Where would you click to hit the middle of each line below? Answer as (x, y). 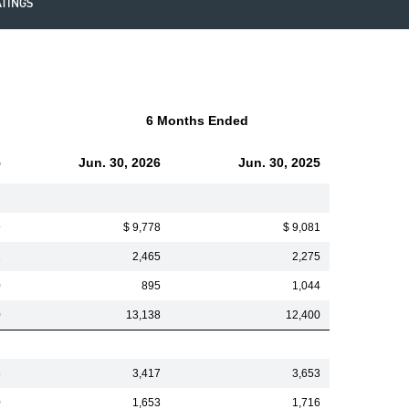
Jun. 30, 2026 (120, 163)
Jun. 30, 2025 (279, 163)
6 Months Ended (197, 121)
